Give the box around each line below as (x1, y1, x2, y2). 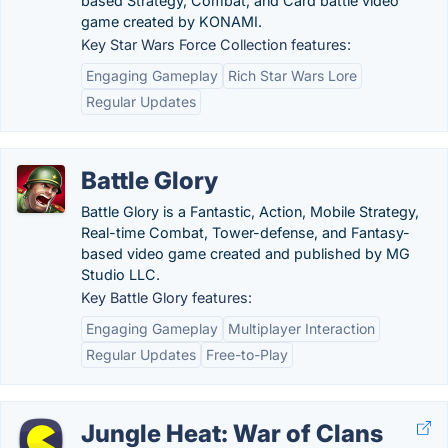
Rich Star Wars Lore (228, 67, 357, 84)
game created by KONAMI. (81, 13, 262, 30)
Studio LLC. (81, 266, 160, 283)
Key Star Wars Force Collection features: (81, 36, 351, 53)
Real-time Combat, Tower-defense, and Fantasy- (81, 224, 410, 241)
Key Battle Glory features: (81, 289, 252, 306)
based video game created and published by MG (81, 245, 410, 262)
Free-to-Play (206, 346, 288, 363)
